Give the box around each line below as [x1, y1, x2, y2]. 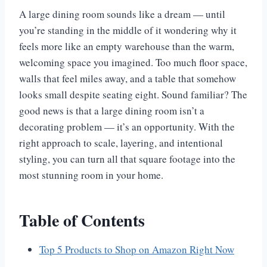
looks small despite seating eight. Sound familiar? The [19, 88, 247, 102]
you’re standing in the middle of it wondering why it [19, 23, 237, 38]
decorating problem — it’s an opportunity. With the [19, 120, 235, 134]
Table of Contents [19, 208, 145, 233]
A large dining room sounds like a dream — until [19, 7, 225, 21]
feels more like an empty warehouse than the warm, [19, 39, 234, 54]
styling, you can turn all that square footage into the [19, 152, 235, 166]
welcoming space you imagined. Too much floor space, [19, 55, 247, 70]
